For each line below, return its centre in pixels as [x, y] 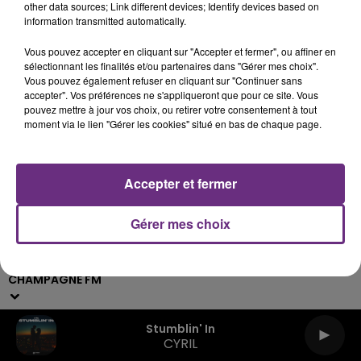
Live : [22, 263]
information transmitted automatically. [105, 21]
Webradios [161, 263]
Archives [51, 39]
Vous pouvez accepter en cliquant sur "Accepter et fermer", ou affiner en [180, 51]
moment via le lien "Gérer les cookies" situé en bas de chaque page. [173, 124]
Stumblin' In [180, 328]
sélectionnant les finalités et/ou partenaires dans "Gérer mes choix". [171, 66]
